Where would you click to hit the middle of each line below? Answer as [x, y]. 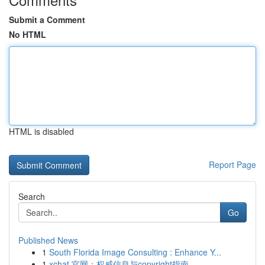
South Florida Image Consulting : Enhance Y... [135, 252]
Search [32, 196]
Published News [48, 240]
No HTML [28, 34]
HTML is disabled [41, 131]
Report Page [232, 164]
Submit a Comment [47, 20]
